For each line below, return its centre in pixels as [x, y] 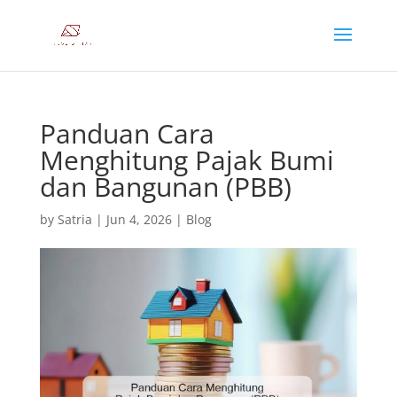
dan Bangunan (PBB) [165, 187]
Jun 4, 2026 [139, 219]
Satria [74, 219]
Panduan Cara [127, 133]
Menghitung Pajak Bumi [187, 160]
